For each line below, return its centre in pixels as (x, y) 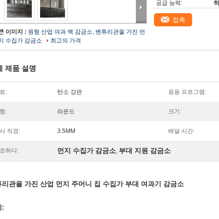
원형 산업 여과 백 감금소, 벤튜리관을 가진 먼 (87, 32)
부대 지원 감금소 (145, 151)
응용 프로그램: (187, 92)
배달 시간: (181, 131)
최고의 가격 (66, 41)
